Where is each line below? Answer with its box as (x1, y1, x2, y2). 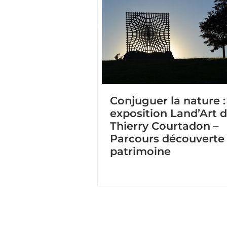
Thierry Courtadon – (110, 120, 219, 133)
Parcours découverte (110, 132, 224, 145)
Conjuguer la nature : (110, 94, 225, 107)
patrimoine (110, 145, 171, 158)
